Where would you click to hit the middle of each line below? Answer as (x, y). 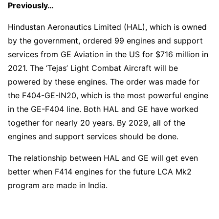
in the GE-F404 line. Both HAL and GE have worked (103, 109)
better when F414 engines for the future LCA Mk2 (100, 172)
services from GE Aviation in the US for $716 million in (108, 54)
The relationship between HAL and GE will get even (103, 158)
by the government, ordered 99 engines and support (105, 41)
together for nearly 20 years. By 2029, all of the (97, 123)
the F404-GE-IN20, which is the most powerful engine (108, 95)
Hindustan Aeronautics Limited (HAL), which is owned (107, 27)
